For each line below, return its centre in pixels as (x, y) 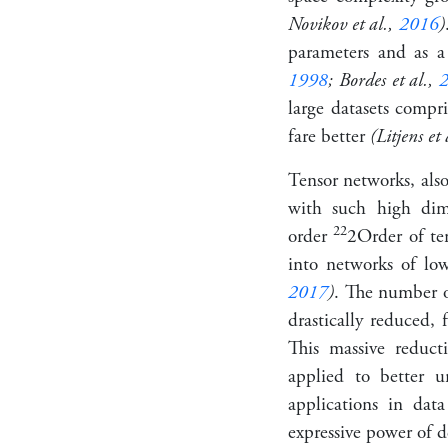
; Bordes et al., (384, 80)
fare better (329, 136)
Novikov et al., (343, 24)
